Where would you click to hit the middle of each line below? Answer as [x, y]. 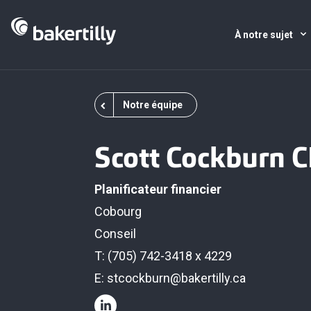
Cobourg [118, 211]
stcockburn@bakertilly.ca [176, 278]
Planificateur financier [158, 189]
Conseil [115, 234]
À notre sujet [265, 35]
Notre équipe [153, 105]
